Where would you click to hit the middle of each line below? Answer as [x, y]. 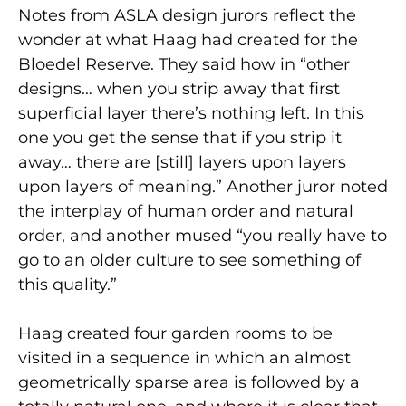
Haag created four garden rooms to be [175, 333]
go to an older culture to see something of [189, 260]
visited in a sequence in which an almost [184, 358]
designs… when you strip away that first [179, 88]
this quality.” [68, 284]
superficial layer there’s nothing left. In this [191, 113]
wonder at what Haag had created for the [188, 39]
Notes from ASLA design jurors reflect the [187, 15]
